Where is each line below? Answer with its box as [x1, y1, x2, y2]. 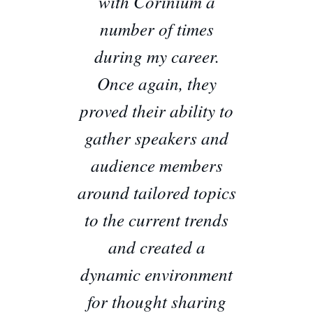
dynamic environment [80, 261, 233, 286]
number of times [99, 16, 214, 41]
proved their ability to [80, 98, 233, 122]
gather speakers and [85, 125, 228, 150]
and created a [108, 234, 205, 259]
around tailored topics [77, 180, 236, 204]
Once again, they [96, 71, 217, 95]
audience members [90, 152, 223, 177]
